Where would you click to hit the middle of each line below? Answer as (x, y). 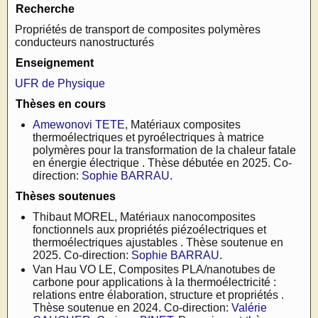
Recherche (45, 9)
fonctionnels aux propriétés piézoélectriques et (149, 230)
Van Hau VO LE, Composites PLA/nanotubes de (154, 269)
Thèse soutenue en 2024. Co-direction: (132, 308)
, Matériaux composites (183, 125)
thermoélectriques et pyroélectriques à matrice (148, 137)
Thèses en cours (61, 104)
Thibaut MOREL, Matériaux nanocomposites (144, 217)
